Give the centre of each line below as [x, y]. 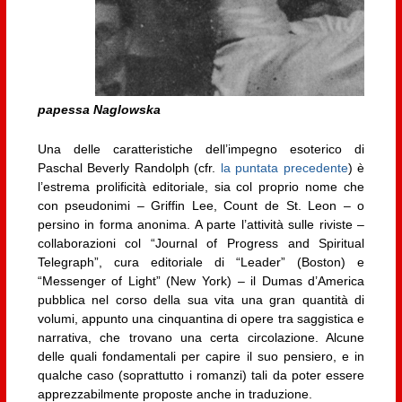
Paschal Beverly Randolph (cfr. [129, 167]
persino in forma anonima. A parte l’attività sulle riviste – [201, 224]
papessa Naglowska [99, 110]
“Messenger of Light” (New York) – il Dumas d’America [201, 280]
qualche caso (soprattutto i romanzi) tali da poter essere [201, 375]
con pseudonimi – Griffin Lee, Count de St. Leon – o [201, 205]
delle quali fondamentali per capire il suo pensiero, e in [201, 356]
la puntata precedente [284, 167]
